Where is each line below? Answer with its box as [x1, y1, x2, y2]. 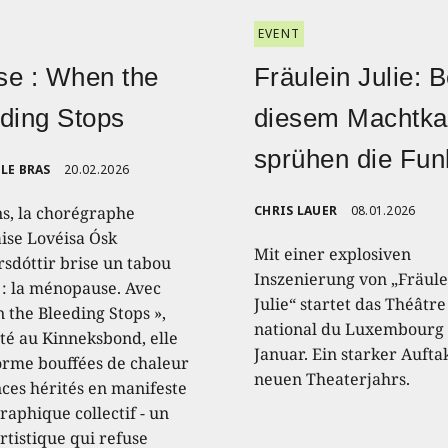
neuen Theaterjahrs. [253, 367, 410, 390]
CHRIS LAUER [253, 201, 338, 219]
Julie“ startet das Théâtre [253, 292, 446, 315]
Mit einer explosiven [253, 242, 411, 265]
